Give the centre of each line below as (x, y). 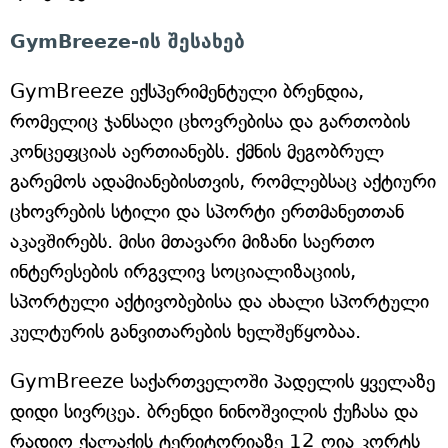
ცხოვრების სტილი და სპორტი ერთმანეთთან (207, 211)
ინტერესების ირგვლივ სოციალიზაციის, (183, 271)
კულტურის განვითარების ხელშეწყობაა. (185, 331)
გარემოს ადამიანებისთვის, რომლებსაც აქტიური (223, 181)
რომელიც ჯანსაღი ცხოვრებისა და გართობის (210, 121)
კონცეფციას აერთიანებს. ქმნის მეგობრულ (197, 151)
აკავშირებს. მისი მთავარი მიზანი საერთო (192, 241)
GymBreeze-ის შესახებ (127, 41)
